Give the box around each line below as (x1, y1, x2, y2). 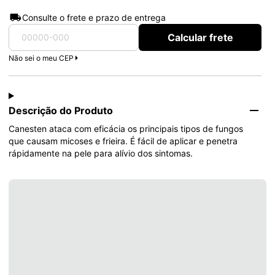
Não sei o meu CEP (9, 53, 74, 63)
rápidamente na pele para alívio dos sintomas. (9, 147, 193, 158)
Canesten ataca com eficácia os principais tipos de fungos (9, 123, 246, 134)
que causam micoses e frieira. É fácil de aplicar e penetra (9, 135, 240, 146)
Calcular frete (167, 31, 233, 44)
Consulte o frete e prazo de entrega (22, 12, 166, 23)
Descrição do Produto (9, 104, 113, 117)
